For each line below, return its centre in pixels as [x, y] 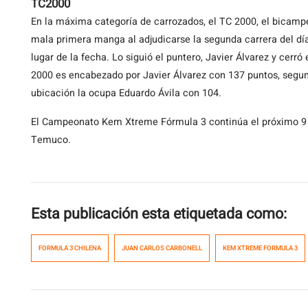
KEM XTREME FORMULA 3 [260, 248]
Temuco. [51, 140]
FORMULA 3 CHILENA [70, 248]
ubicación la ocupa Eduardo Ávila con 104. [126, 93]
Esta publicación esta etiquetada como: [159, 214]
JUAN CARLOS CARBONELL [162, 248]
